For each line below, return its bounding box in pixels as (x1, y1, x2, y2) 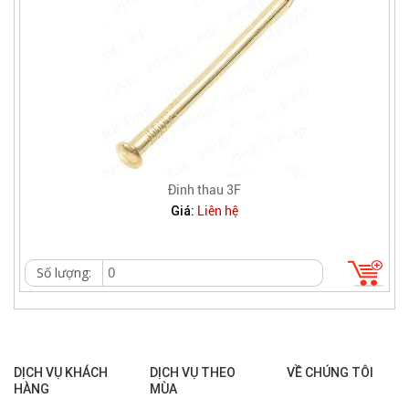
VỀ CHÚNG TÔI (286, 364, 373, 381)
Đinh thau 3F (168, 183, 241, 197)
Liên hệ (197, 204, 238, 218)
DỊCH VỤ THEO (150, 364, 236, 381)
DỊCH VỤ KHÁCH (14, 364, 108, 381)
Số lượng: (37, 264, 91, 281)
